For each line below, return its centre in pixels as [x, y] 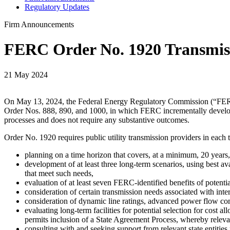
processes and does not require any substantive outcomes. [97, 120]
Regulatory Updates [57, 7]
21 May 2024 [26, 74]
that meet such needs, [59, 173]
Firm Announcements [39, 24]
